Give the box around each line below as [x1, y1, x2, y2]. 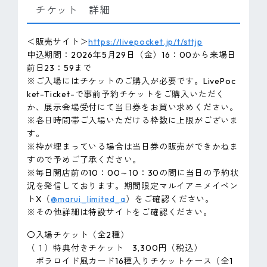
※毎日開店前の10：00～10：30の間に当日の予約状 [26, 167, 239, 178]
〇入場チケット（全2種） [26, 229, 129, 240]
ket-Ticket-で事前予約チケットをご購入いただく [26, 88, 225, 100]
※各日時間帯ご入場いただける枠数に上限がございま [26, 114, 239, 126]
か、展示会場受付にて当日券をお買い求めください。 [26, 101, 239, 113]
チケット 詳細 [35, 3, 110, 16]
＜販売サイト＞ [26, 36, 89, 47]
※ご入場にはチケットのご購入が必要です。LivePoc [26, 75, 236, 86]
